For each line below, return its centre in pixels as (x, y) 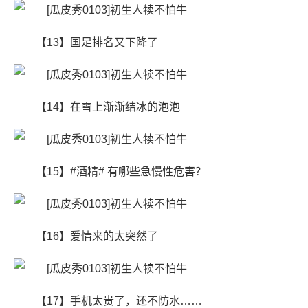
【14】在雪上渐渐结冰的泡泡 (108, 107)
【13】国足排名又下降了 (97, 42)
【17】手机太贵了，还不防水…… (119, 301)
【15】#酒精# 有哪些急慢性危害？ (121, 172)
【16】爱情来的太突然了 (97, 236)
